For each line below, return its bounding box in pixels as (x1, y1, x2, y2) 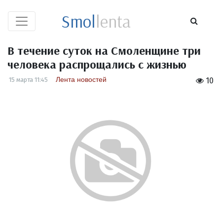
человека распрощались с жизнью (7, 57, 186, 72)
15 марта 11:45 (9, 76, 48, 83)
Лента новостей (56, 75, 107, 83)
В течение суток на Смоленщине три (7, 43, 201, 58)
